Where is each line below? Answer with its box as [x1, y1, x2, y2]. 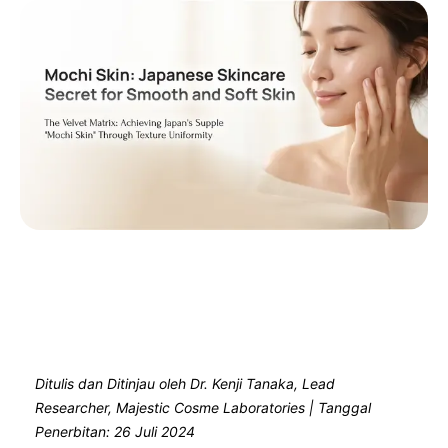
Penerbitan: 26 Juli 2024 [35, 422, 195, 440]
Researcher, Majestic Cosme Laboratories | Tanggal [35, 398, 371, 416]
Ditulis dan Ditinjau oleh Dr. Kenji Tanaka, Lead [35, 374, 335, 392]
